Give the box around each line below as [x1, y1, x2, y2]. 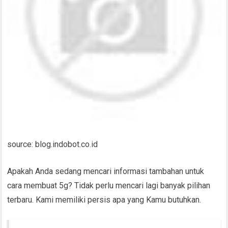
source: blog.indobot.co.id [7, 139, 98, 150]
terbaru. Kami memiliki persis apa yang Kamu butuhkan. [7, 195, 202, 205]
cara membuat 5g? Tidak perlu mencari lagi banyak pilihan [7, 181, 211, 191]
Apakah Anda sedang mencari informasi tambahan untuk [7, 166, 205, 177]
